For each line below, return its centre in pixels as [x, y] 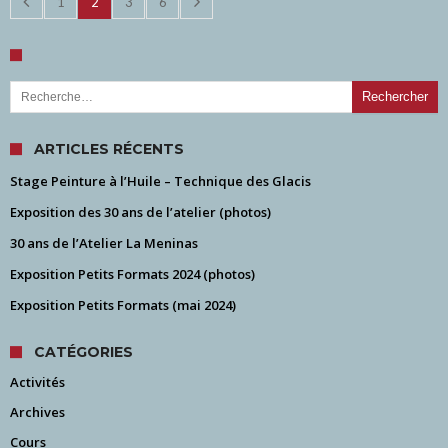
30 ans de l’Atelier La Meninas [104, 242]
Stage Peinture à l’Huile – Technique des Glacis [160, 180]
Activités [37, 381]
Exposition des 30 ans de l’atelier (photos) [140, 211]
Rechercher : [48, 80]
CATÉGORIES [83, 351]
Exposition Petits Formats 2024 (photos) [132, 273]
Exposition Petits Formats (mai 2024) [123, 304]
